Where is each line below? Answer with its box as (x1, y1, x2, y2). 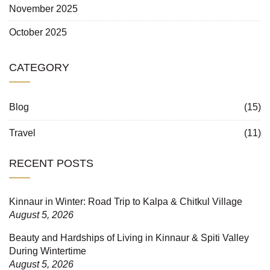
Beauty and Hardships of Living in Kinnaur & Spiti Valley (9, 232, 249, 243)
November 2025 (9, 3, 78, 14)
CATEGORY (9, 61, 69, 74)
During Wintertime (9, 245, 86, 256)
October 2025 (9, 27, 67, 37)
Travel (9, 127, 36, 138)
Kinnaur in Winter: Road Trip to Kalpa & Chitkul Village (9, 196, 242, 207)
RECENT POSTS (9, 157, 93, 169)
